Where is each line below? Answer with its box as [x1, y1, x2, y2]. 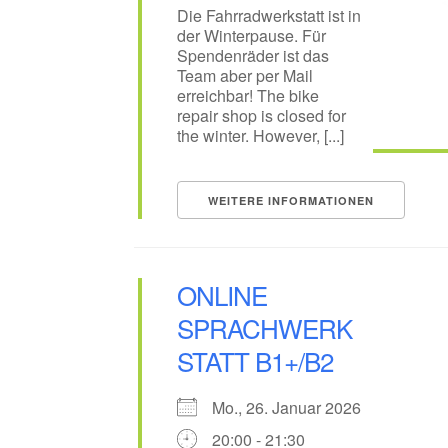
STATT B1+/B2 [176, 342, 333, 380]
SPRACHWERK [176, 309, 352, 347]
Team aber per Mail [176, 64, 313, 88]
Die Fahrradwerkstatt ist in [176, 4, 361, 28]
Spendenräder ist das [176, 44, 329, 68]
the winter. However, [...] [176, 124, 344, 148]
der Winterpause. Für [176, 24, 326, 48]
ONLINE [176, 276, 267, 314]
